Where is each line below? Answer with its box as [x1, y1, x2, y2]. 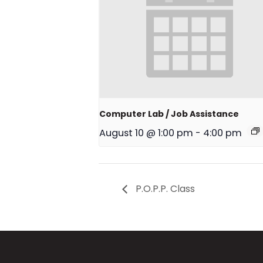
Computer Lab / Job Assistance [99, 108, 239, 120]
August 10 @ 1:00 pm [99, 126, 193, 140]
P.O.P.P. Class [133, 182, 195, 196]
